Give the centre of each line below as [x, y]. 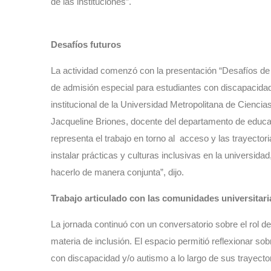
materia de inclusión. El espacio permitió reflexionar [153, 241]
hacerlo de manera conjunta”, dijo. [117, 172]
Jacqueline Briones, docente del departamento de [149, 122]
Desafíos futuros [87, 45]
